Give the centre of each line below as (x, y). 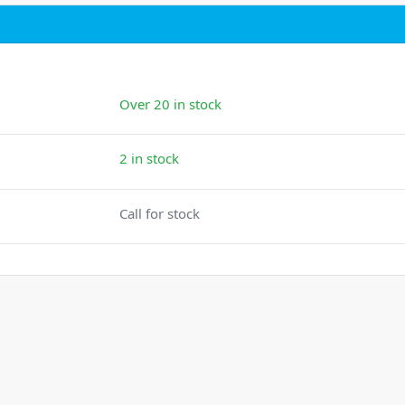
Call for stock (160, 213)
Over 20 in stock (171, 104)
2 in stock (150, 159)
